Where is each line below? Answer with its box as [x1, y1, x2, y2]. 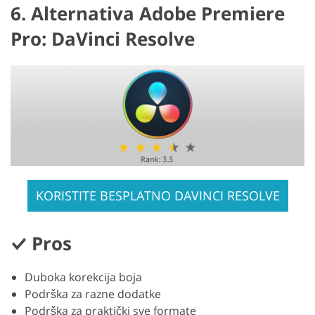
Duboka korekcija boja [25, 269, 142, 285]
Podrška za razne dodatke [25, 286, 161, 302]
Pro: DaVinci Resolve [11, 25, 195, 51]
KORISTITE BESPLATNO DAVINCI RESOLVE [35, 187, 280, 205]
